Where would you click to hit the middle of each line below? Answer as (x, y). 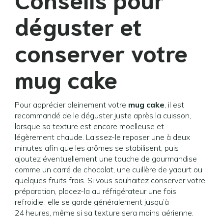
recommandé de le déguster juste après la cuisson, (103, 115)
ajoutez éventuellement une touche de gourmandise (106, 159)
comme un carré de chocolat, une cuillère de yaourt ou (109, 169)
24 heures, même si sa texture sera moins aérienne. (104, 213)
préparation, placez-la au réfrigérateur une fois (96, 191)
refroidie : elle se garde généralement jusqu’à (92, 202)
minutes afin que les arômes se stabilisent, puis (97, 148)
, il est (174, 105)
